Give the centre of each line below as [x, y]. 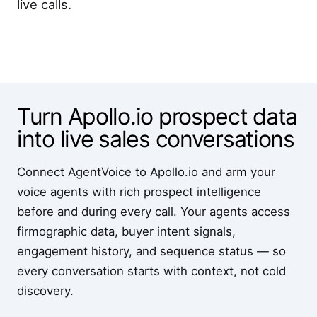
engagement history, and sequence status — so [151, 251]
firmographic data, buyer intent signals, [126, 231]
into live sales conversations [156, 139]
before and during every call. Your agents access [154, 212]
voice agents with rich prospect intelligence [139, 192]
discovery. [45, 291]
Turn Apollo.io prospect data [157, 116]
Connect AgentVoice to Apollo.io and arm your [146, 172]
